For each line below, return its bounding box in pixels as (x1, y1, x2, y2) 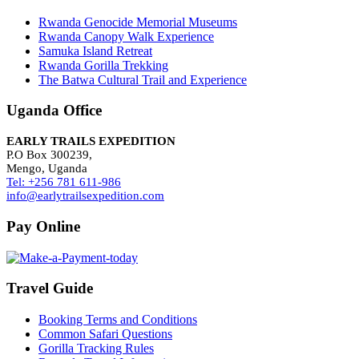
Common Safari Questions (38, 326, 172, 341)
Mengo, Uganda (6, 162, 87, 175)
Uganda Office (6, 102, 102, 119)
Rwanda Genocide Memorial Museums (38, 14, 237, 29)
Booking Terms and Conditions (38, 312, 197, 326)
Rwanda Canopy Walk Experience (38, 29, 214, 43)
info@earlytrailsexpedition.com (6, 189, 164, 203)
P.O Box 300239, (6, 148, 92, 162)
